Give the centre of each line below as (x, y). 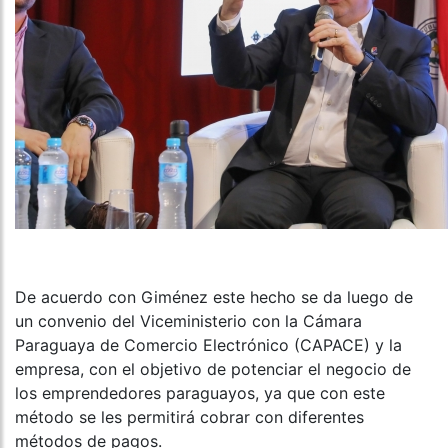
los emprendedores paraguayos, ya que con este (200, 393)
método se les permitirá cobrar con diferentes (189, 417)
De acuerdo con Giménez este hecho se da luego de (214, 297)
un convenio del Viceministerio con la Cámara (188, 321)
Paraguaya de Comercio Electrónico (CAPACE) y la (208, 345)
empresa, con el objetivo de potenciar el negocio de (213, 369)
